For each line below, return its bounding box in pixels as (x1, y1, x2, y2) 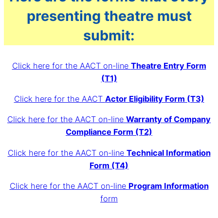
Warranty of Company (126, 114, 211, 125)
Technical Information (126, 147, 211, 158)
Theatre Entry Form (130, 60, 206, 71)
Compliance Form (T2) (66, 127, 152, 137)
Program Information (128, 181, 209, 191)
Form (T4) (90, 160, 128, 170)
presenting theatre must (26, 7, 192, 25)
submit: (83, 27, 135, 44)
